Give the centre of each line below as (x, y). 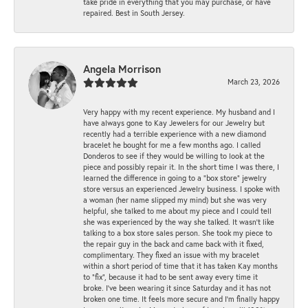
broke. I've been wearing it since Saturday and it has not (177, 288)
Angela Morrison (122, 69)
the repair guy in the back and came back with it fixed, (174, 244)
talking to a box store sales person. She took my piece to (178, 233)
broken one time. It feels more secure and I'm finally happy (181, 299)
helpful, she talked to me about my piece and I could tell (177, 211)
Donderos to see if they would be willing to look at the (174, 156)
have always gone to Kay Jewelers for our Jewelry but (174, 123)
